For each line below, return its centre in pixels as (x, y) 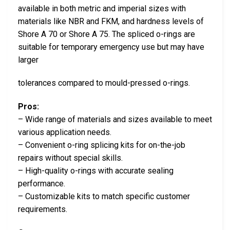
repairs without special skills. (70, 158)
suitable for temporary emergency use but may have (111, 47)
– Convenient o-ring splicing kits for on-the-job (102, 145)
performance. (42, 184)
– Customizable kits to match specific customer (104, 197)
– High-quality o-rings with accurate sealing (96, 171)
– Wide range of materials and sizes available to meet (115, 120)
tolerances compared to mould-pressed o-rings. (104, 83)
